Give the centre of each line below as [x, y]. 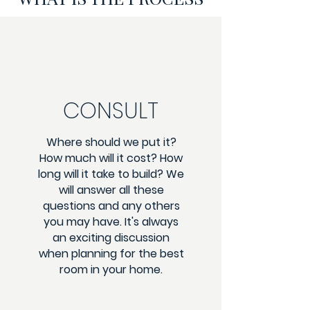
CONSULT [111, 110]
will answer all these [111, 190]
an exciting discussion [111, 238]
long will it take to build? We [111, 174]
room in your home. [111, 270]
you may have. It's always [111, 222]
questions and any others [111, 206]
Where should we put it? [111, 142]
